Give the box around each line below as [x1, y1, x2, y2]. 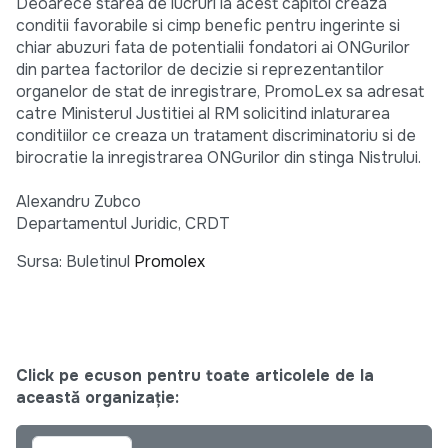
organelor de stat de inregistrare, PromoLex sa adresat [16, 81, 424, 103]
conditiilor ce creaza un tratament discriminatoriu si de [16, 125, 416, 147]
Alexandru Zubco [16, 191, 141, 213]
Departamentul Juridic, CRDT [16, 213, 230, 235]
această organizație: [16, 387, 179, 409]
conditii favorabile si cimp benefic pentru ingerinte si [16, 15, 400, 37]
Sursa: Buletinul [16, 251, 134, 273]
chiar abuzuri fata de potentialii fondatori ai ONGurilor [16, 37, 410, 59]
